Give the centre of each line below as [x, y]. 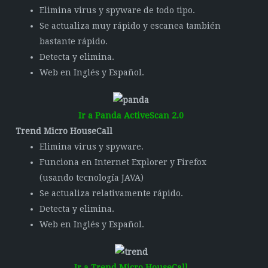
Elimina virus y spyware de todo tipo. [118, 10]
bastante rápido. [74, 41]
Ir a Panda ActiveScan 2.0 [131, 115]
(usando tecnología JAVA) [92, 178]
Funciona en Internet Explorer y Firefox [123, 162]
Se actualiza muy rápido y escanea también [130, 26]
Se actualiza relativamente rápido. [112, 193]
